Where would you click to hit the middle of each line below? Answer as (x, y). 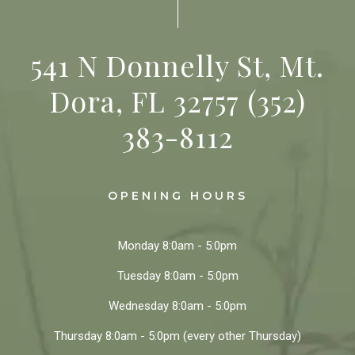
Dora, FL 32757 (144, 101)
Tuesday (139, 276)
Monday (139, 246)
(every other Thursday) (240, 336)
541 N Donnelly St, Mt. (177, 65)
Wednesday (139, 306)
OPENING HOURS (177, 196)
